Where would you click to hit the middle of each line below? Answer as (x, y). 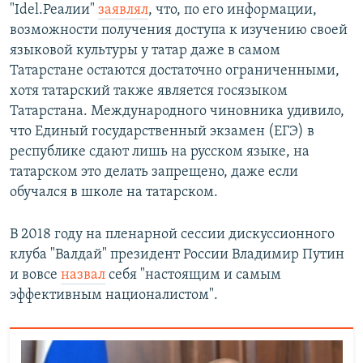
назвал (83, 275)
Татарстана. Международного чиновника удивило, (177, 112)
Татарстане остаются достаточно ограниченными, (175, 71)
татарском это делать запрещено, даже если (154, 173)
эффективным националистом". (114, 296)
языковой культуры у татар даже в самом (145, 51)
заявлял (123, 11)
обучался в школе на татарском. (114, 193)
